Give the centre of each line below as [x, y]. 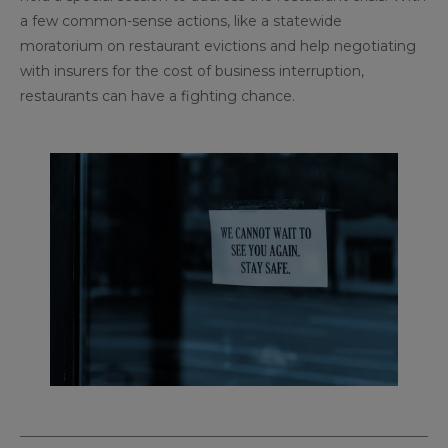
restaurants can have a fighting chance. [157, 96]
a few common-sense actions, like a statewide [181, 21]
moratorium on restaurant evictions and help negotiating [218, 46]
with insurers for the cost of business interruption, [192, 71]
